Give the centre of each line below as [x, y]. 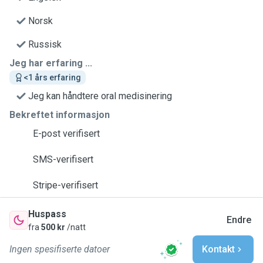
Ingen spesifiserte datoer [60, 249]
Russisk [45, 44]
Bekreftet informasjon [60, 115]
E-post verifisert [66, 134]
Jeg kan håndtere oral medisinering [100, 96]
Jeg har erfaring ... [51, 63]
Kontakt [218, 249]
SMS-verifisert [63, 159]
